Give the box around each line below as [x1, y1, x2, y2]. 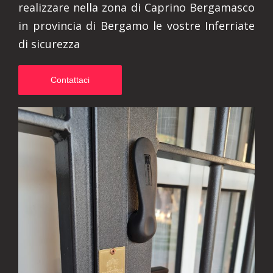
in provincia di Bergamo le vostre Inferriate [18, 18, 255, 33]
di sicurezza [18, 37, 80, 51]
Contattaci [51, 75, 90, 85]
